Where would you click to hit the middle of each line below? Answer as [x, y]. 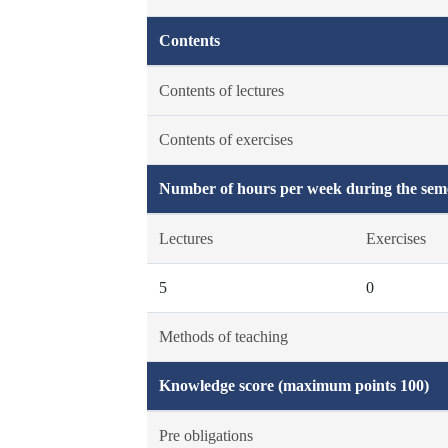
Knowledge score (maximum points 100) [293, 385]
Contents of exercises [225, 139]
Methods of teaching [223, 336]
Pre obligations [205, 435]
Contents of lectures [221, 90]
